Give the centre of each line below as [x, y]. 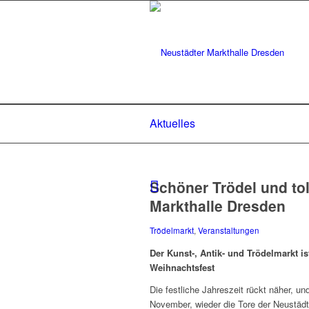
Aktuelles [172, 123]
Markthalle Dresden [218, 206]
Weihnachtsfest [182, 268]
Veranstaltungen [229, 230]
